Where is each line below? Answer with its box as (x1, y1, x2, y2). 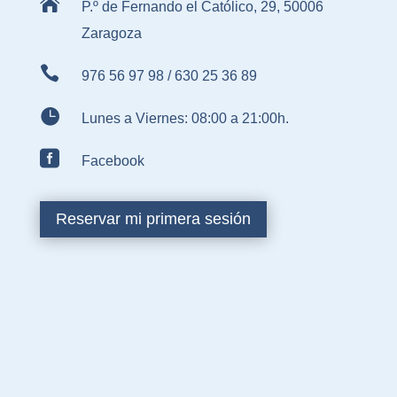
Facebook (81, 152, 144, 168)
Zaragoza (81, 26, 142, 42)
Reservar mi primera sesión (55, 210, 251, 229)
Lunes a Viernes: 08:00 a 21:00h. (81, 111, 289, 126)
